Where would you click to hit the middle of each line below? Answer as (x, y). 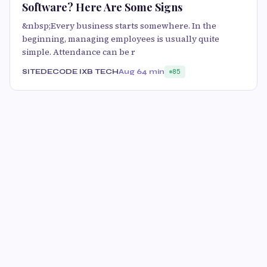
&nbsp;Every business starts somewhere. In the (119, 25)
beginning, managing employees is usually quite (121, 38)
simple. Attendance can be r (79, 52)
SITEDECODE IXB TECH (70, 71)
